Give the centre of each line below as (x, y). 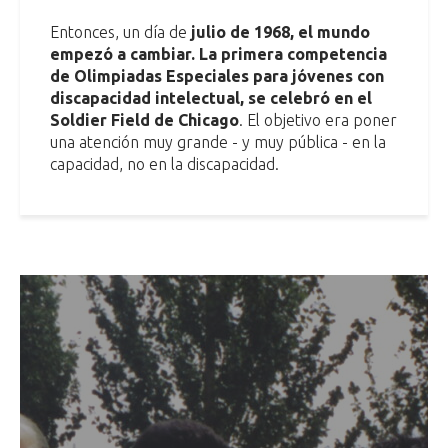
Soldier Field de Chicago (144, 119)
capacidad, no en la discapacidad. (164, 163)
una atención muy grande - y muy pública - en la (218, 141)
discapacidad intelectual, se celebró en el (211, 97)
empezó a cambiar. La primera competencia (218, 53)
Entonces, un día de (118, 31)
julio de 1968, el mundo (278, 31)
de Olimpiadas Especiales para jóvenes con (217, 75)
